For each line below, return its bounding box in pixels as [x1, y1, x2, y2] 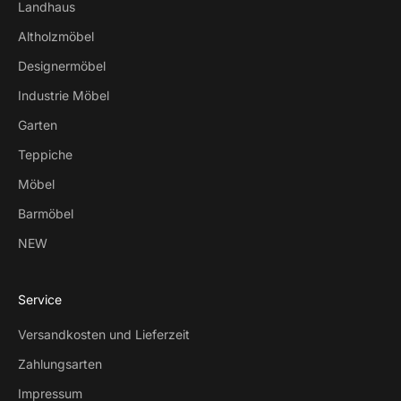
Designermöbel [18, 57, 106, 73]
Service [18, 291, 62, 307]
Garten [18, 116, 57, 132]
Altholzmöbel [18, 28, 94, 44]
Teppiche [18, 146, 73, 162]
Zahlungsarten [18, 355, 102, 371]
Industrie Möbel [18, 87, 109, 103]
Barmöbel [18, 205, 73, 221]
